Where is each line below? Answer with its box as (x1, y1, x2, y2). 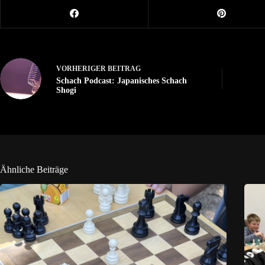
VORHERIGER (56, 64, 108, 73)
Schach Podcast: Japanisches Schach (56, 76, 187, 85)
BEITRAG (108, 64, 141, 73)
